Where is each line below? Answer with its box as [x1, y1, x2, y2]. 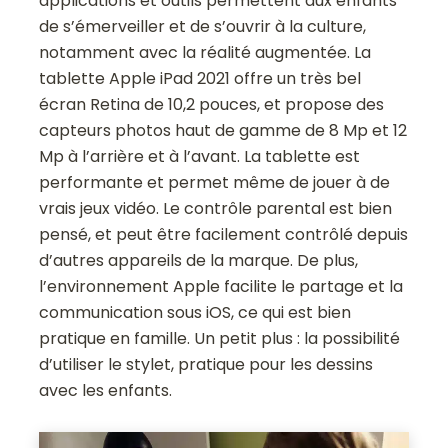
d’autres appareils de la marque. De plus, [39, 248, 359, 272]
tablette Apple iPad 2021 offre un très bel [39, 66, 362, 90]
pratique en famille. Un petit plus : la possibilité [39, 326, 401, 350]
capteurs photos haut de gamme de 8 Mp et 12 [39, 118, 408, 142]
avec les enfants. [39, 378, 173, 402]
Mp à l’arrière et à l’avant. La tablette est [39, 144, 361, 168]
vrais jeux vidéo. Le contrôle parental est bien [39, 196, 393, 220]
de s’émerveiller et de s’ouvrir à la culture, [39, 14, 367, 38]
